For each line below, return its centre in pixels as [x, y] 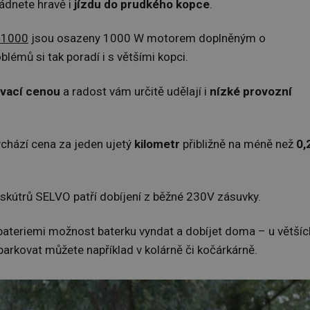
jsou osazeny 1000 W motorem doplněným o [147, 38]
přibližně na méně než [238, 144]
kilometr [157, 144]
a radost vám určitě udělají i [135, 91]
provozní [267, 91]
